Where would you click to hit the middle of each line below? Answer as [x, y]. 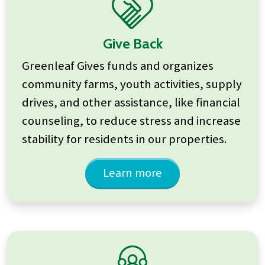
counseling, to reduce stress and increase [131, 120]
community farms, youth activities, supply [132, 84]
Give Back [132, 43]
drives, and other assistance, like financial [131, 102]
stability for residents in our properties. [125, 139]
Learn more [132, 172]
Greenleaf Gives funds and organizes [118, 65]
